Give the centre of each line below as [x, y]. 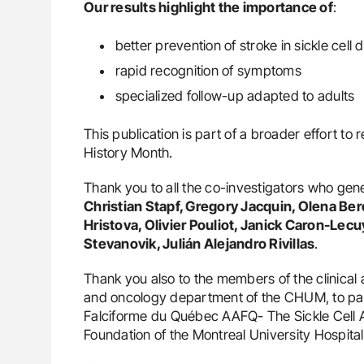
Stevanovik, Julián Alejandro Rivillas [199, 243]
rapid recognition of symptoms [208, 70]
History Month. [128, 152]
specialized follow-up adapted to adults [235, 95]
